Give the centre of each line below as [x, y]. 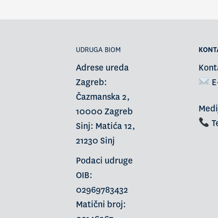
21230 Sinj [95, 141]
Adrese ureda [102, 68]
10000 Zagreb [104, 112]
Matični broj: [101, 205]
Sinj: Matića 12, [105, 127]
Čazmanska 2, [103, 97]
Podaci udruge [104, 161]
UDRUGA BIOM [98, 50]
